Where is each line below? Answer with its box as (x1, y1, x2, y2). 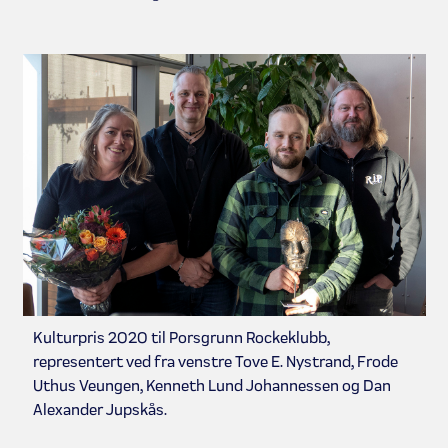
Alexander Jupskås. (32, 399, 167, 419)
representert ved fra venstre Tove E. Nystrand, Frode (32, 351, 398, 371)
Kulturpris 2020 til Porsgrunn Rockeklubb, (32, 327, 330, 347)
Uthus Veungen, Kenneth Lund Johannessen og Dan (32, 375, 391, 395)
